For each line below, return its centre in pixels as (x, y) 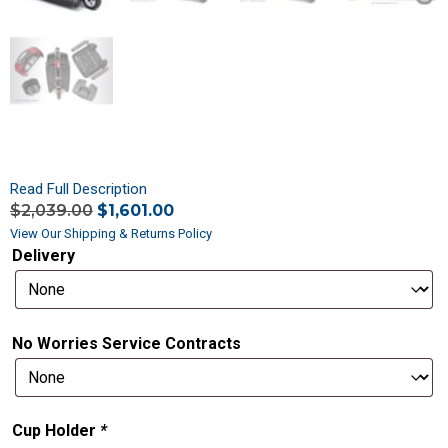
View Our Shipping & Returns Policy (111, 234)
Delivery (43, 255)
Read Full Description (78, 189)
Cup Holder (56, 430)
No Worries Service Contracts (126, 343)
